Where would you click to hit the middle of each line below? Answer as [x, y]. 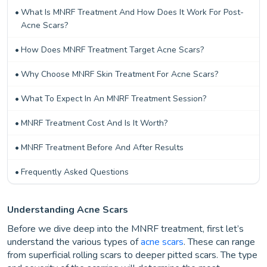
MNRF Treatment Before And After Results [102, 148]
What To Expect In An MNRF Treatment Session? [113, 99]
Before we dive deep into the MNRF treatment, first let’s [125, 229]
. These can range [219, 242]
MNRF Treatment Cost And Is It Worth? [94, 123]
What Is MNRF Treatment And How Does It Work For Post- [132, 12]
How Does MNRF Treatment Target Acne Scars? [112, 50]
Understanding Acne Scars [68, 210]
